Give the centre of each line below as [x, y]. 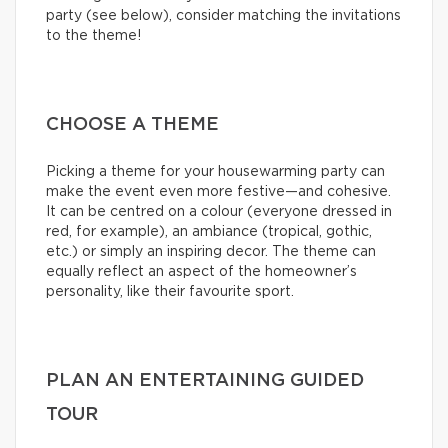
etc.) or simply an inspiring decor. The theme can [211, 252]
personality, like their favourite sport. [170, 292]
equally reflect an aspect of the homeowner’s [201, 272]
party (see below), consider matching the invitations [223, 16]
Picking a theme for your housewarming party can [215, 172]
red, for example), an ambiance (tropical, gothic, [209, 232]
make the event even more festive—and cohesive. [218, 192]
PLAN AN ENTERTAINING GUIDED [205, 381]
